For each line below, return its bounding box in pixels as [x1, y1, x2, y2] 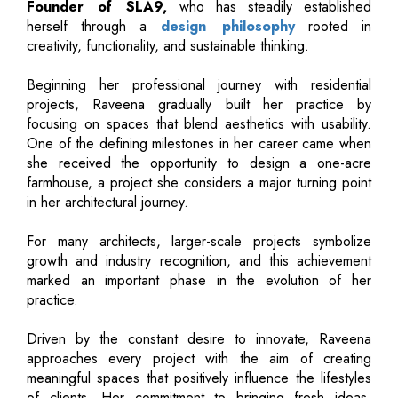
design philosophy [160, 15, 295, 36]
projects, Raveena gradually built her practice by [27, 93, 371, 115]
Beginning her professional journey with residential [27, 74, 371, 95]
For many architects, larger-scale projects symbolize [27, 230, 371, 251]
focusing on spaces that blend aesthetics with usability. [27, 113, 371, 134]
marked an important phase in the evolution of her [27, 269, 371, 291]
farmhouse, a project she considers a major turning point [27, 171, 371, 193]
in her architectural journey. [27, 191, 188, 212]
